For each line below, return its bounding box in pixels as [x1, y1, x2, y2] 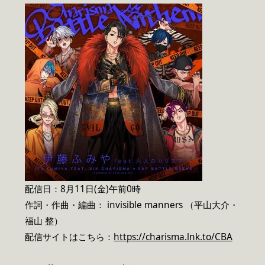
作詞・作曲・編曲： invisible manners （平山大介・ [25, 199, 238, 212]
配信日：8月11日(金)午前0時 [25, 183, 141, 196]
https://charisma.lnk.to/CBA [114, 231, 232, 244]
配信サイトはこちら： [25, 231, 114, 244]
